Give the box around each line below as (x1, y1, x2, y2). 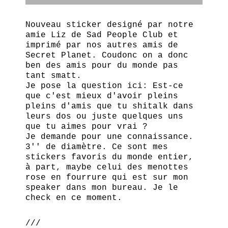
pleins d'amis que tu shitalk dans (25, 102, 193, 111)
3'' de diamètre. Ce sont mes (25, 142, 168, 152)
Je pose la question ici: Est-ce (25, 81, 183, 91)
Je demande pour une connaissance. (25, 132, 193, 142)
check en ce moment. (25, 193, 122, 203)
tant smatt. (25, 71, 81, 81)
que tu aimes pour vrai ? (25, 122, 148, 132)
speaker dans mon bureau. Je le (25, 183, 178, 193)
